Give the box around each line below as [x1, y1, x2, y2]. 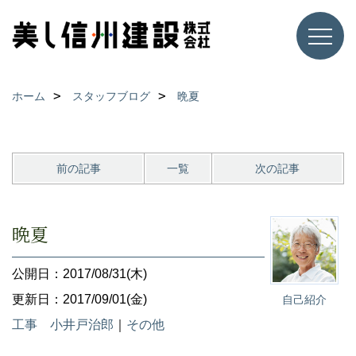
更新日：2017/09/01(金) [12, 292, 147, 306]
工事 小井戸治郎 [12, 318, 114, 331]
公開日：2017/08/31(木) [12, 267, 147, 281]
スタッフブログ [72, 90, 150, 103]
